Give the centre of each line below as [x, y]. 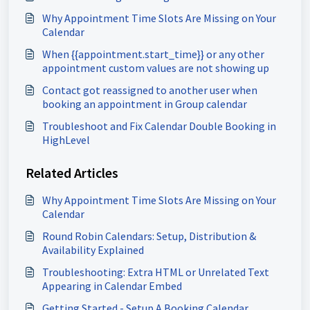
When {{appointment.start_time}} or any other [153, 54]
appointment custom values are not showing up [156, 68]
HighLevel [66, 140]
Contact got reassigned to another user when [150, 90]
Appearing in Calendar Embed [112, 286]
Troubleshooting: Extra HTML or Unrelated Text [156, 272]
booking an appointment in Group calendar [145, 104]
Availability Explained [93, 250]
